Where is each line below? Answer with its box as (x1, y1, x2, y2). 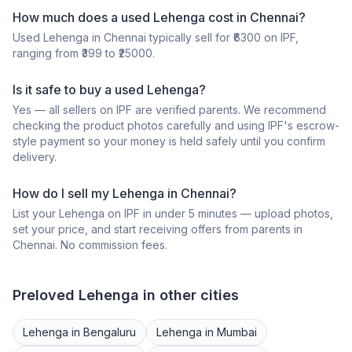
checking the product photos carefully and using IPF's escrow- (13, 119, 339, 133)
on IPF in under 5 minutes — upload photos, (104, 207, 333, 221)
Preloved (13, 287, 79, 304)
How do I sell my (13, 185, 112, 202)
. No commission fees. (55, 238, 167, 252)
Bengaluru (83, 325, 136, 339)
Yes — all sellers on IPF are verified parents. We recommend (13, 103, 326, 117)
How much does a (13, 9, 121, 26)
